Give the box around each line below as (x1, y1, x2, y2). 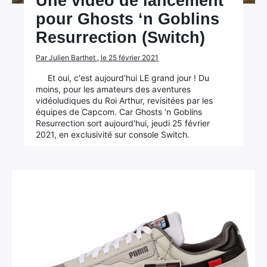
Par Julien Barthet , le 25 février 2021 (36, 53, 159, 62)
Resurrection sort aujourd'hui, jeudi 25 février (36, 118, 210, 128)
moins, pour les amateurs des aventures (36, 84, 191, 94)
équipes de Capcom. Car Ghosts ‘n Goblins (36, 107, 203, 117)
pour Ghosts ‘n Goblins (36, 10, 220, 28)
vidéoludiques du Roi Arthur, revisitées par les (36, 95, 213, 105)
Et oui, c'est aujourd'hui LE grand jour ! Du (48, 73, 210, 83)
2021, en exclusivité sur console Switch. (36, 129, 190, 139)
